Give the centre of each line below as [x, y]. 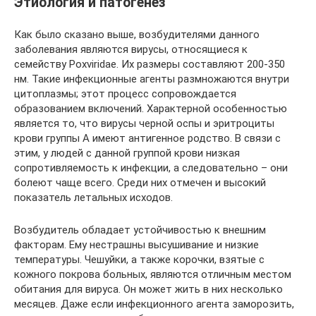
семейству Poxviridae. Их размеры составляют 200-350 [150, 65]
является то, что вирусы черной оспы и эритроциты [144, 124]
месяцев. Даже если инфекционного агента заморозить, [154, 304]
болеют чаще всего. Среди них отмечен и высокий [140, 183]
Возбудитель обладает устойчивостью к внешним [140, 230]
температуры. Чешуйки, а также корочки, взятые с [139, 260]
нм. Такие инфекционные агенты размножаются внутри [152, 79]
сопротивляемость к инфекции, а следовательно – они [151, 168]
